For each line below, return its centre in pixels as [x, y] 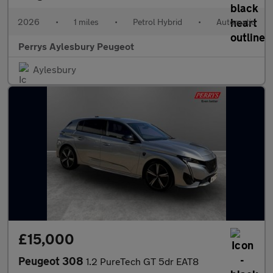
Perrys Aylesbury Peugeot [76, 46]
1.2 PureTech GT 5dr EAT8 [142, 261]
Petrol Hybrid [158, 22]
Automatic [236, 22]
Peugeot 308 [52, 261]
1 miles [86, 22]
